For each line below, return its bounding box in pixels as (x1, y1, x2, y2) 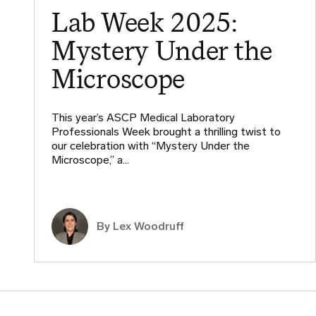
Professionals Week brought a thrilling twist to (51, 124, 281, 138)
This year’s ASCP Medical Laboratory (51, 110, 235, 124)
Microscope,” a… (51, 152, 129, 166)
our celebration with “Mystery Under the (51, 138, 250, 152)
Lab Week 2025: (51, 6, 238, 38)
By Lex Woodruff (97, 219, 184, 233)
